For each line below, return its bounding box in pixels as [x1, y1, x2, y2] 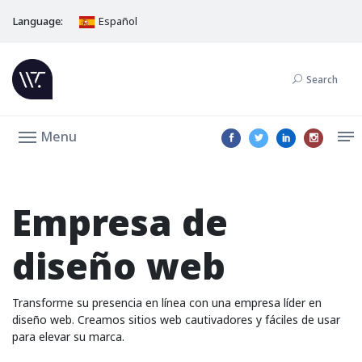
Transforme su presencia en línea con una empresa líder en [12, 295, 322, 310]
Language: [12, 14, 63, 28]
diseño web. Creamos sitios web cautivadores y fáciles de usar [12, 312, 340, 327]
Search [306, 73, 338, 86]
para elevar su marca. [12, 329, 124, 344]
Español [96, 14, 138, 28]
